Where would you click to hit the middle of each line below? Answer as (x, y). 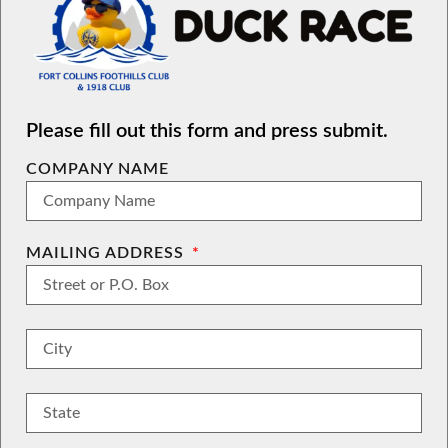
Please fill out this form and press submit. (207, 130)
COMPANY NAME (97, 168)
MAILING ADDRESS (107, 252)
